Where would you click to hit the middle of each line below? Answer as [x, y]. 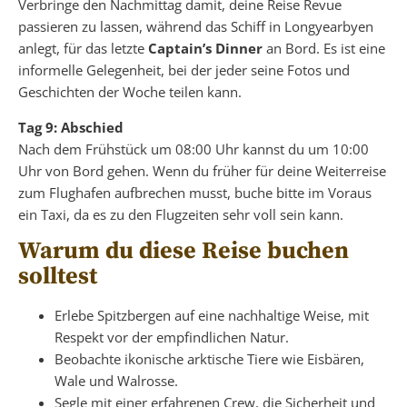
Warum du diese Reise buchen [184, 251]
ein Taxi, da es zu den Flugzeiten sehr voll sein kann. [181, 214]
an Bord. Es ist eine [326, 48]
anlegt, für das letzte [83, 48]
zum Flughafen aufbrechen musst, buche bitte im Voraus [195, 192]
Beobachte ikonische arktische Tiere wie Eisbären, [209, 358]
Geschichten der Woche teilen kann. [130, 91]
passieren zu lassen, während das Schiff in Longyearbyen [196, 26]
